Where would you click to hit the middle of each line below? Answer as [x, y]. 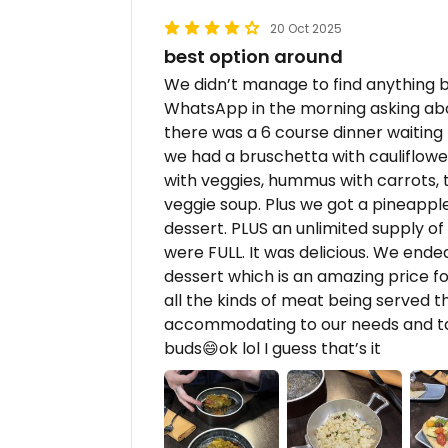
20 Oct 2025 [306, 28]
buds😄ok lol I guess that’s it [272, 348]
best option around [253, 56]
